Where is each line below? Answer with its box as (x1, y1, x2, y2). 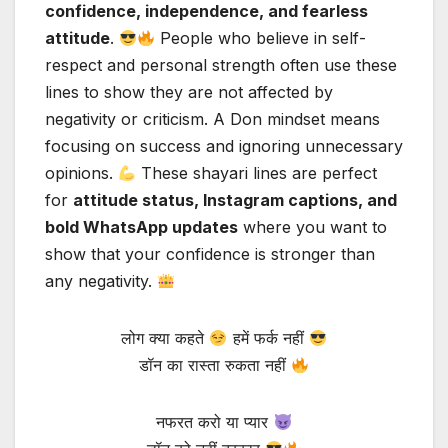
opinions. (45, 163, 118, 184)
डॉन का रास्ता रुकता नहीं (138, 355, 291, 376)
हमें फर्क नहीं (227, 328, 309, 349)
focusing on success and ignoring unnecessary (45, 136, 403, 157)
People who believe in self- (155, 28, 367, 49)
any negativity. (45, 271, 157, 292)
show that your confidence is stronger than (45, 244, 375, 265)
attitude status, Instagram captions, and (73, 190, 397, 211)
